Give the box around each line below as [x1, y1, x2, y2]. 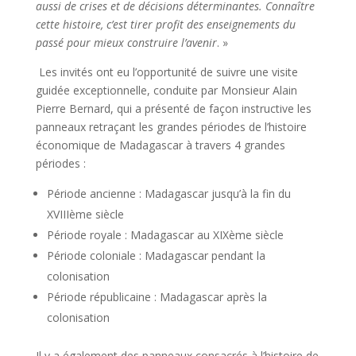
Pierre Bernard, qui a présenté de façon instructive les [35, 101, 311, 117]
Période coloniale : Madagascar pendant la [46, 248, 265, 264]
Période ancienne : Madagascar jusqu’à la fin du [46, 186, 291, 202]
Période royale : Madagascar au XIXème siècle [46, 227, 284, 243]
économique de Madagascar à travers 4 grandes [35, 137, 285, 153]
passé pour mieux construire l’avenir [35, 35, 217, 51]
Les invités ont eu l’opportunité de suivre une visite [35, 64, 298, 80]
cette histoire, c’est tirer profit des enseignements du [35, 17, 296, 33]
